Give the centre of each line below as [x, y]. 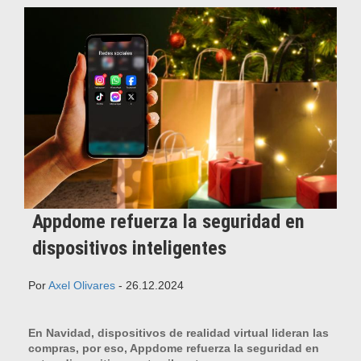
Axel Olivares [82, 285]
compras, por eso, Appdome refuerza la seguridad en [174, 348]
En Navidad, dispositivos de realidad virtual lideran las [178, 332]
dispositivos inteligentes [129, 248]
